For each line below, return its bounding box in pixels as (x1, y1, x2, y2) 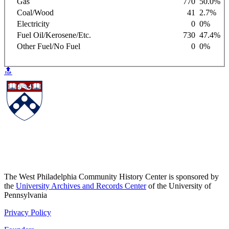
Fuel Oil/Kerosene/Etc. (9, 30, 91, 39)
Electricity (9, 19, 50, 28)
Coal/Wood (9, 8, 54, 17)
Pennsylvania (4, 191, 47, 200)
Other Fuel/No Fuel (9, 41, 80, 51)
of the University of (146, 181, 211, 191)
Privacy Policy (4, 208, 51, 217)
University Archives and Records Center (16, 181, 146, 191)
